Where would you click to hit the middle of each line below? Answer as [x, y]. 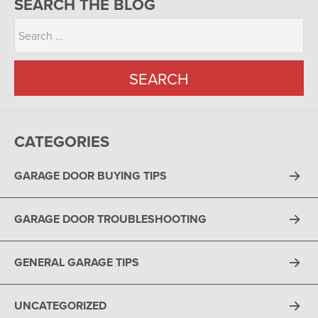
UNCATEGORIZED [60, 305]
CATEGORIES [62, 141]
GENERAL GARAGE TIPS [77, 262]
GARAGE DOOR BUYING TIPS [91, 175]
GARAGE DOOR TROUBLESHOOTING [110, 219]
